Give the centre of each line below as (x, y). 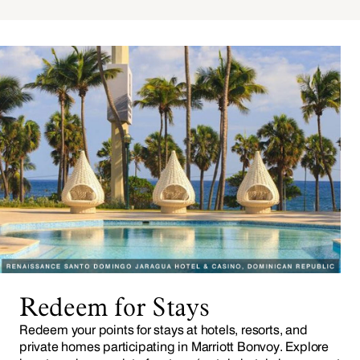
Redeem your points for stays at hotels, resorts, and (164, 330)
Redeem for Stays (115, 307)
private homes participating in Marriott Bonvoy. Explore (174, 347)
